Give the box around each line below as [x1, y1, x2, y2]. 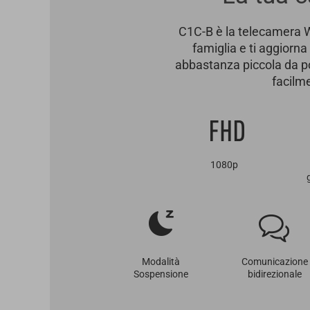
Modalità [141, 256, 180, 267]
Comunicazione [241, 256, 308, 267]
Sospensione [133, 268, 188, 280]
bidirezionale [248, 268, 302, 280]
